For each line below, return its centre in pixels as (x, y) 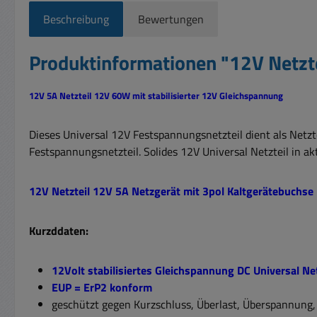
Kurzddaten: (59, 230)
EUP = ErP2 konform (102, 287)
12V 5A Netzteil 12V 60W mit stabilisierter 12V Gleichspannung (156, 95)
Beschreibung (76, 19)
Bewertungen (171, 19)
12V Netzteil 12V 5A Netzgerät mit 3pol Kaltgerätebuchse (171, 191)
